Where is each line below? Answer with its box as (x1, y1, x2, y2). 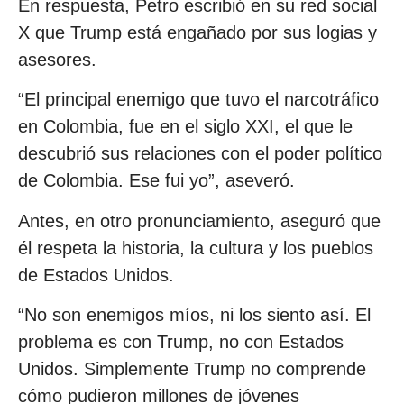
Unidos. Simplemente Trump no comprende (18, 358, 366, 379)
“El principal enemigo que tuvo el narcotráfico (18, 89, 379, 110)
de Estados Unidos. (18, 264, 174, 285)
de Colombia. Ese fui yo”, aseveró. (18, 170, 295, 191)
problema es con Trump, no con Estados (18, 331, 344, 352)
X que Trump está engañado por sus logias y (18, 22, 377, 42)
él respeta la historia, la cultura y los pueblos (18, 237, 373, 258)
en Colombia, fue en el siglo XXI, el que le (18, 116, 353, 137)
